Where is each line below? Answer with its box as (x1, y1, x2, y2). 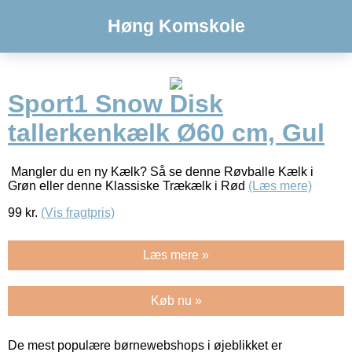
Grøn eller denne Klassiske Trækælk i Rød (8, 178, 248, 192)
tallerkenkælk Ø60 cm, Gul (8, 119, 324, 148)
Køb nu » (150, 293, 202, 307)
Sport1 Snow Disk (8, 90, 223, 119)
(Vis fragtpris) (41, 205, 115, 219)
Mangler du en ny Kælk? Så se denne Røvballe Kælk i (8, 164, 313, 178)
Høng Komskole (107, 16, 245, 36)
